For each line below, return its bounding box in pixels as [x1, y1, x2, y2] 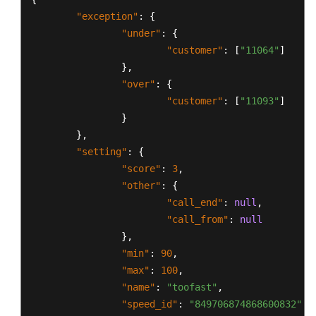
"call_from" [166, 214, 229, 225]
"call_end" [166, 197, 223, 208]
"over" [121, 78, 155, 90]
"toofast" [166, 281, 217, 293]
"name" [121, 281, 155, 293]
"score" [121, 163, 161, 174]
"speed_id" [121, 298, 178, 310]
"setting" [76, 146, 127, 157]
